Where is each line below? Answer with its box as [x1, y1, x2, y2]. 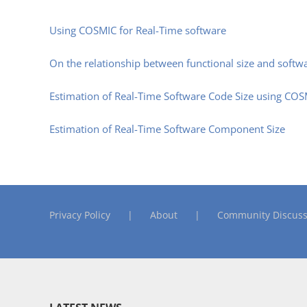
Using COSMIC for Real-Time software [49, 23, 226, 38]
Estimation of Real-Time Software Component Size [49, 122, 285, 136]
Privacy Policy [49, 208, 110, 222]
